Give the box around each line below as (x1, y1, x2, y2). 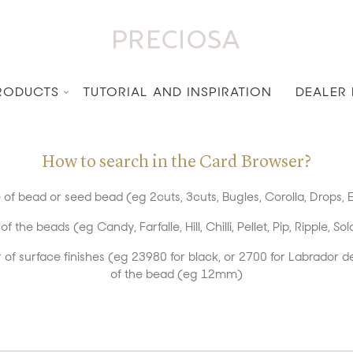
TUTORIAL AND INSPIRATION (82, 84, 272, 100)
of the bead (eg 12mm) (110, 266, 243, 282)
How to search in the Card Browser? (42, 154, 311, 171)
